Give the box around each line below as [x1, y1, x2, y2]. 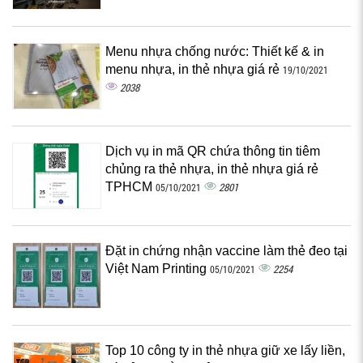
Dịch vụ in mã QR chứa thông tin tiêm [105, 144, 320, 158]
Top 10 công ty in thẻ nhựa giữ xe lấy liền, [105, 344, 345, 357]
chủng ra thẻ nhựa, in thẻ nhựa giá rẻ [105, 162, 318, 176]
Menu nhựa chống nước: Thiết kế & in [105, 45, 324, 58]
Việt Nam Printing [105, 262, 210, 275]
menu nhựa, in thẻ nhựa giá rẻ [105, 62, 283, 76]
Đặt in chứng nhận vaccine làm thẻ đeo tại [105, 244, 348, 258]
